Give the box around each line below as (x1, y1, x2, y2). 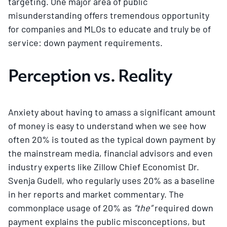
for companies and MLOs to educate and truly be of (8, 23, 211, 34)
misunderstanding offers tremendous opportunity (8, 9, 209, 21)
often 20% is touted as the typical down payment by (8, 133, 215, 145)
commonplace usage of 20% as (8, 202, 132, 213)
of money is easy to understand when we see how (8, 120, 206, 131)
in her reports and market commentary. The (8, 188, 184, 200)
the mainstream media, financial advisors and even (8, 147, 213, 159)
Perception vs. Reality (8, 63, 172, 87)
